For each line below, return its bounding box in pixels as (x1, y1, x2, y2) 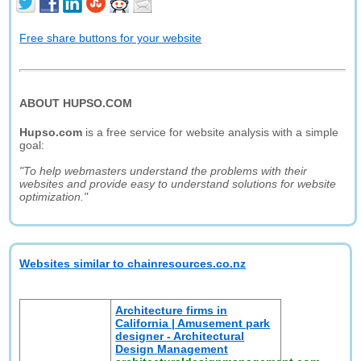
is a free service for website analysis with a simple (82, 126, 339, 139)
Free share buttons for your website (19, 31, 202, 44)
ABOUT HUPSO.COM (19, 97, 133, 110)
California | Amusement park (115, 317, 271, 330)
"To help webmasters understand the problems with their (19, 164, 308, 177)
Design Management (115, 342, 229, 355)
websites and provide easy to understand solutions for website (19, 177, 337, 190)
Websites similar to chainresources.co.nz (19, 257, 247, 270)
